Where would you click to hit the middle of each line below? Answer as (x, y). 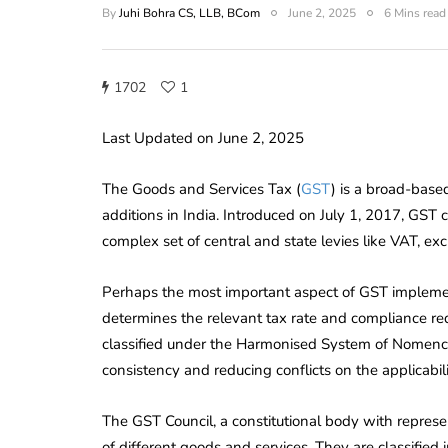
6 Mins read (415, 12)
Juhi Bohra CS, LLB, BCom (189, 12)
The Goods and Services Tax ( (201, 188)
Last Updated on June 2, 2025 (203, 137)
